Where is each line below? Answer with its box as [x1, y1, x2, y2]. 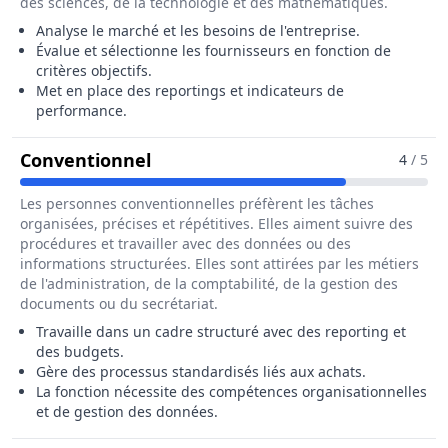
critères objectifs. [36, 61, 152, 80]
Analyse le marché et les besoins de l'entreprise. [36, 21, 360, 40]
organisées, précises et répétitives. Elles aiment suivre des [20, 214, 413, 233]
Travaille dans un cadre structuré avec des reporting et [36, 322, 406, 341]
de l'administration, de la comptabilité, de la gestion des [20, 274, 398, 293]
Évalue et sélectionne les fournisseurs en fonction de [36, 41, 391, 60]
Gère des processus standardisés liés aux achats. [36, 362, 366, 381]
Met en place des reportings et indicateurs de [36, 81, 344, 100]
